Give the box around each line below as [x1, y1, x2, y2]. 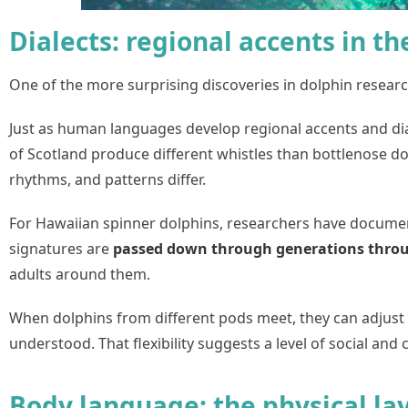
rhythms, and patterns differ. [9, 168, 206, 189]
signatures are [9, 238, 113, 259]
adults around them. [9, 263, 150, 284]
